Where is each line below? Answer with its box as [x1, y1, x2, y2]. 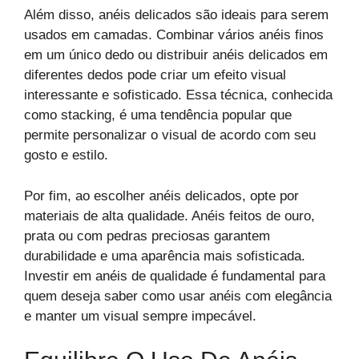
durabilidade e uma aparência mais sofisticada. [24, 248, 305, 264]
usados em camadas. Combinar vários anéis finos [24, 27, 324, 43]
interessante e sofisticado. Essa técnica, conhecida [24, 87, 333, 103]
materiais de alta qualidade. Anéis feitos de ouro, [24, 208, 315, 224]
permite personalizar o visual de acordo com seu [24, 127, 316, 143]
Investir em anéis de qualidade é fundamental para [24, 268, 325, 284]
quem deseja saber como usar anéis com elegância [24, 288, 332, 304]
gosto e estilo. [24, 147, 108, 163]
